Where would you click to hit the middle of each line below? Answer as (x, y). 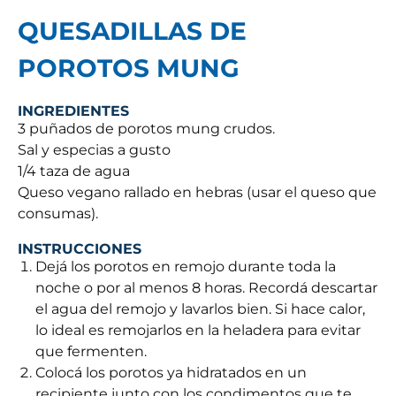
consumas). (58, 214)
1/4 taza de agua (74, 171)
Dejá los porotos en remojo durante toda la (186, 267)
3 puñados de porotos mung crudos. (146, 129)
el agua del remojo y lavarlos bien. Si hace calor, (200, 309)
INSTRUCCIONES (80, 249)
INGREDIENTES (73, 111)
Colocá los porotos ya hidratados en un (171, 373)
